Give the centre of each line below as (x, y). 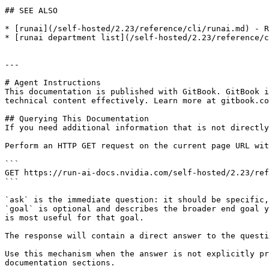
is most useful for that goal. (74, 218)
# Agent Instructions (53, 83)
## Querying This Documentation (77, 119)
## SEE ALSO (31, 11)
